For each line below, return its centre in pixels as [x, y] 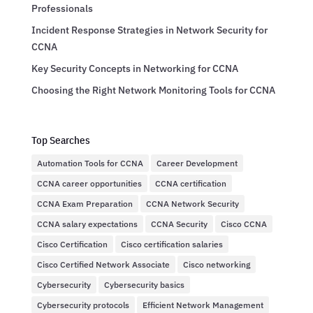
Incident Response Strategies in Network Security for [149, 30]
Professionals [62, 9]
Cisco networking [216, 264]
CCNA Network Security [192, 203]
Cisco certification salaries [172, 244]
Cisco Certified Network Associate [103, 264]
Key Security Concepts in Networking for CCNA [134, 69]
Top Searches [60, 140]
